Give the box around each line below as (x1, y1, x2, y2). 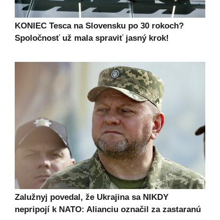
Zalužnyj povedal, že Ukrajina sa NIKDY (15, 192, 168, 202)
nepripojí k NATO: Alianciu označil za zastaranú (15, 204, 201, 214)
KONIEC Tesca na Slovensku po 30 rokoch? (15, 21, 184, 31)
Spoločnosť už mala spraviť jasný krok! (15, 33, 169, 43)
